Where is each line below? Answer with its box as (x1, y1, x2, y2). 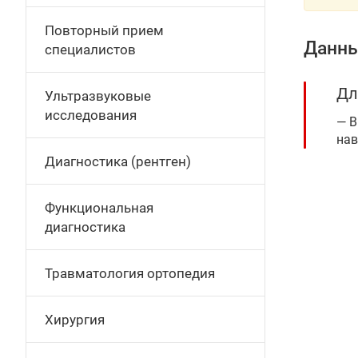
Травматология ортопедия (45, 265, 215, 281)
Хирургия (45, 312, 105, 328)
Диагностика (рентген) (45, 153, 191, 169)
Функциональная (45, 200, 153, 216)
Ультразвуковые (45, 88, 151, 104)
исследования (45, 107, 137, 123)
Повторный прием (45, 22, 164, 38)
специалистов (45, 42, 136, 58)
